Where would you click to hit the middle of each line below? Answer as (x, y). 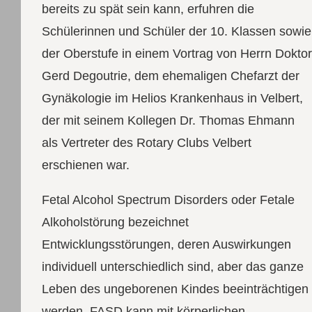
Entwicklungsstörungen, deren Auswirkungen (166, 244)
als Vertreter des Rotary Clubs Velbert (146, 142)
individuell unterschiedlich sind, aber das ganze (172, 266)
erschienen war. (85, 165)
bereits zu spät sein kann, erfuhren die (148, 9)
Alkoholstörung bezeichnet (115, 222)
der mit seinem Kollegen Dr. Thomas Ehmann (168, 120)
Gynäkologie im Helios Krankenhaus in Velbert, (172, 98)
